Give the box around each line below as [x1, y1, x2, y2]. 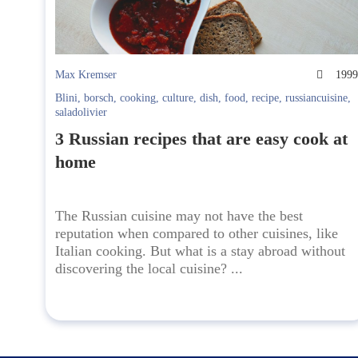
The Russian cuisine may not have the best [55, 208, 303, 225]
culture [162, 92, 193, 105]
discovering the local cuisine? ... [55, 261, 243, 277]
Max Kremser [55, 69, 117, 82]
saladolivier [55, 106, 107, 119]
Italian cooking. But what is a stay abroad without [55, 243, 345, 260]
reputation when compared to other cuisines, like [55, 225, 338, 242]
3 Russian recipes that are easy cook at [55, 129, 348, 149]
